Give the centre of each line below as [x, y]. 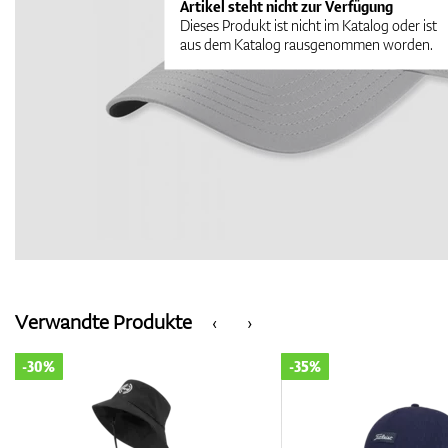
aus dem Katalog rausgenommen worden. [307, 44]
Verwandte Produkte [103, 321]
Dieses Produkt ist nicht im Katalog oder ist [309, 25]
